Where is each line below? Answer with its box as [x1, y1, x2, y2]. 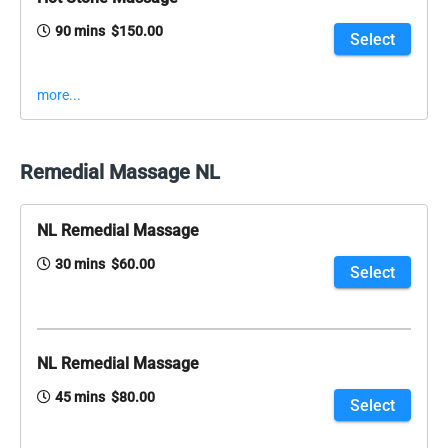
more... [37, 87, 81, 104]
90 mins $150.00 [55, 23, 163, 40]
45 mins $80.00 [55, 389, 155, 406]
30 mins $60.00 [55, 256, 155, 273]
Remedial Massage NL [20, 160, 220, 185]
